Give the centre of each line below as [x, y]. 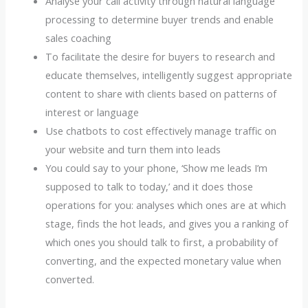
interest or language [92, 112]
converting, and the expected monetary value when [164, 260]
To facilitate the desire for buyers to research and [161, 56]
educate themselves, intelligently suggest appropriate [169, 75]
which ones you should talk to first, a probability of [162, 242]
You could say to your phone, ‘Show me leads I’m [157, 167]
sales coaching [79, 37]
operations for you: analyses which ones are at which [166, 205]
